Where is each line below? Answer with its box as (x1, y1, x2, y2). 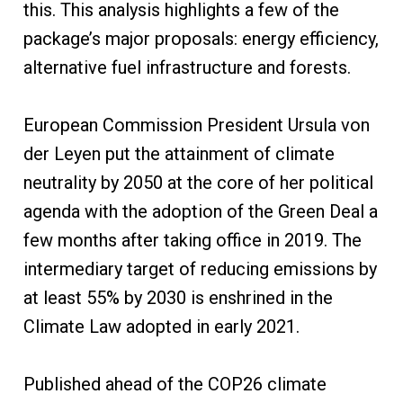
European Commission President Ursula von (22, 114, 370, 137)
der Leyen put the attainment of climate (22, 143, 335, 166)
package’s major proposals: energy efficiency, (22, 28, 379, 50)
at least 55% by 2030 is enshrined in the (22, 287, 333, 309)
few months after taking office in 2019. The (22, 229, 362, 252)
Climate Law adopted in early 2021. (22, 316, 300, 338)
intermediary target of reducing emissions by (22, 258, 377, 281)
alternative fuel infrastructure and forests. (22, 57, 351, 79)
